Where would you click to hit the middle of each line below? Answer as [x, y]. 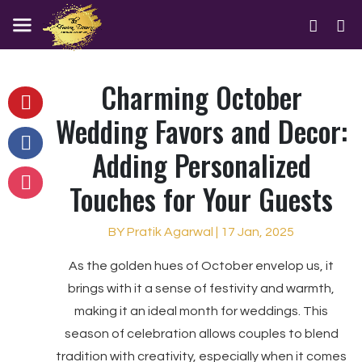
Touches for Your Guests [201, 199]
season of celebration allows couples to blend [201, 334]
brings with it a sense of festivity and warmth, [201, 288]
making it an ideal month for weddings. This [201, 311]
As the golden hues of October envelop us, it [201, 266]
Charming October [201, 97]
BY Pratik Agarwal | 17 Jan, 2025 [201, 232]
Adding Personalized [201, 165]
